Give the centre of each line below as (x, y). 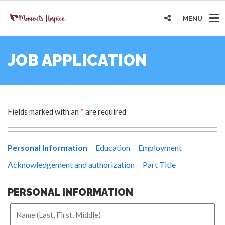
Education (113, 147)
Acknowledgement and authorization (71, 164)
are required (105, 111)
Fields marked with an (44, 111)
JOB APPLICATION (77, 60)
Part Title (159, 164)
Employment (160, 147)
